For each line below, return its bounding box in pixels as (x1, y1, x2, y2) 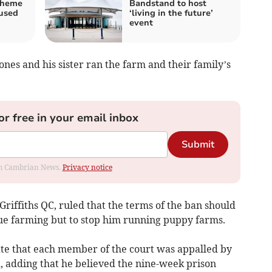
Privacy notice (62, 162, 112, 172)
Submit (181, 137, 214, 151)
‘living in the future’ (129, 7, 213, 19)
